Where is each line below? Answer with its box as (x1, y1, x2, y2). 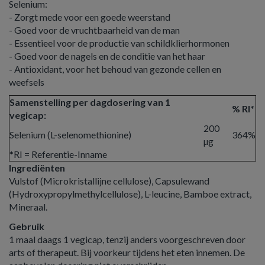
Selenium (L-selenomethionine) (9, 129, 131, 140)
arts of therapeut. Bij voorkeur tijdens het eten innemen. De (9, 247, 245, 258)
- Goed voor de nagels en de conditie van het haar (9, 50, 207, 62)
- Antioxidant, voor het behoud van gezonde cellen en (9, 63, 221, 75)
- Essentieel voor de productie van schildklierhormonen (9, 37, 231, 49)
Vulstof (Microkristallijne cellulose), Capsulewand (9, 175, 209, 186)
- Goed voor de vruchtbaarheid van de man (9, 24, 182, 35)
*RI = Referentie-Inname (9, 148, 107, 160)
